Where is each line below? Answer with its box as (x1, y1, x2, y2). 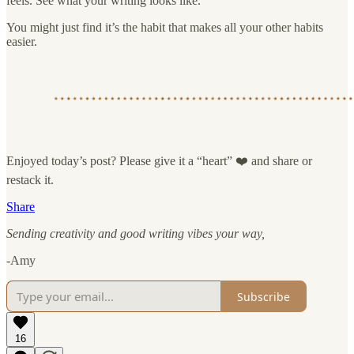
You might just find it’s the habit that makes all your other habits (6, 21, 323, 35)
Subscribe (237, 288, 290, 304)
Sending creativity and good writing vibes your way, (6, 227, 265, 241)
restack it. (6, 173, 54, 187)
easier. (6, 35, 37, 49)
